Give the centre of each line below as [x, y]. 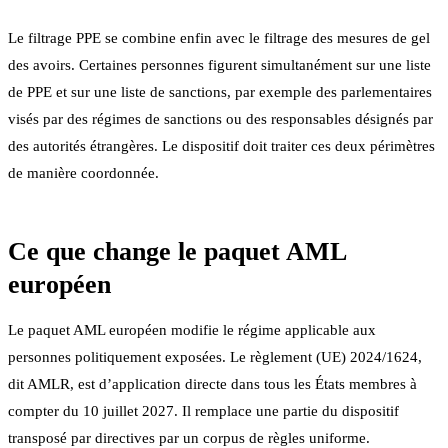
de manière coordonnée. [83, 172]
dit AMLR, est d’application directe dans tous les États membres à [212, 383]
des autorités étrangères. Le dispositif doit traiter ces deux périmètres [221, 145]
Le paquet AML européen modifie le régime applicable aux [192, 329]
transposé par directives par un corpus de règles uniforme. [189, 437]
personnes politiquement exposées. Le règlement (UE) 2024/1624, [215, 356]
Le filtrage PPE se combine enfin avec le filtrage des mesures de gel [219, 37]
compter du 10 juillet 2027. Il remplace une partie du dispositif [203, 410]
